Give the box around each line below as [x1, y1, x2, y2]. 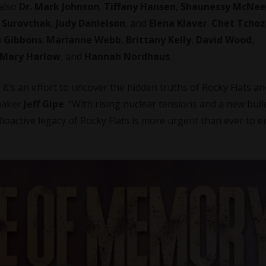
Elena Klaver [149, 17, 207, 30]
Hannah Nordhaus [84, 50, 170, 63]
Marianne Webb [46, 33, 121, 46]
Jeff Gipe [24, 97, 64, 110]
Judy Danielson [56, 17, 125, 30]
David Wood [196, 33, 252, 46]
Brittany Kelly [126, 33, 191, 46]
